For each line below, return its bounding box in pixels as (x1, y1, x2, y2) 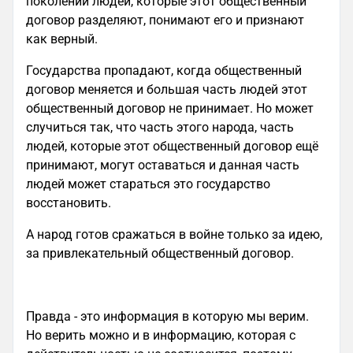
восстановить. (26, 195, 114, 210)
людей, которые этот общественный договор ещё (26, 139, 318, 154)
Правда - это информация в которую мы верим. (26, 309, 309, 324)
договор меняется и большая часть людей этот (26, 82, 307, 97)
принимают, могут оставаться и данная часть (26, 158, 299, 173)
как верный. (26, 32, 101, 46)
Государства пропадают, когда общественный (26, 63, 302, 78)
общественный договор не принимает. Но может (26, 101, 314, 116)
